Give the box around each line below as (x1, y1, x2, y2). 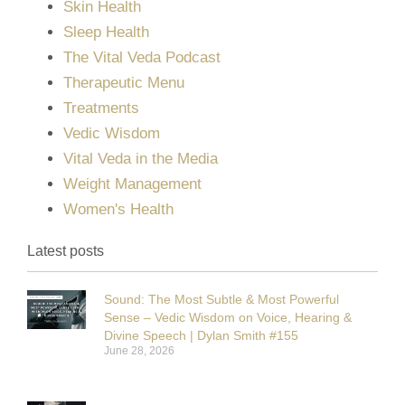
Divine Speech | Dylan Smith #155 (104, 327, 298, 343)
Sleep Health (63, 23, 149, 41)
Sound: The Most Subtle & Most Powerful (104, 291, 339, 306)
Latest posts (27, 242, 104, 259)
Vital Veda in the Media (63, 149, 218, 167)
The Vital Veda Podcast (63, 48, 221, 66)
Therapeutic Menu (63, 73, 184, 91)
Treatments (63, 99, 139, 117)
